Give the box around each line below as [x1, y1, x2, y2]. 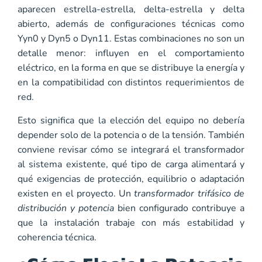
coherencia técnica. [18, 230, 96, 244]
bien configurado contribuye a [118, 201, 244, 215]
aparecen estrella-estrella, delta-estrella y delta [18, 3, 244, 16]
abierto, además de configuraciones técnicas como [18, 18, 244, 31]
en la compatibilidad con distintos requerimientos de [18, 76, 244, 89]
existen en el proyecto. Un [18, 187, 135, 200]
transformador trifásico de [134, 187, 245, 200]
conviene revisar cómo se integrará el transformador [18, 143, 244, 156]
